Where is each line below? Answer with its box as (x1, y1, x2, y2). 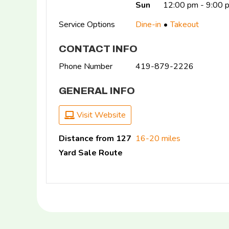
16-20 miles (135, 132, 180, 144)
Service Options (59, 19, 115, 30)
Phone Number (59, 60, 112, 72)
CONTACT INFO (59, 43, 138, 54)
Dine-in (135, 19, 161, 30)
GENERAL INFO (59, 85, 135, 96)
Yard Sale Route (59, 147, 123, 158)
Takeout (170, 19, 199, 30)
